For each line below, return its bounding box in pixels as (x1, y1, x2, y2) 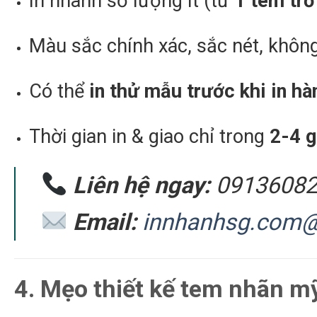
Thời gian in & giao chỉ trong (28, 125, 270, 148)
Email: (73, 208, 137, 236)
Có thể (28, 80, 89, 103)
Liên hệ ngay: (73, 171, 211, 199)
